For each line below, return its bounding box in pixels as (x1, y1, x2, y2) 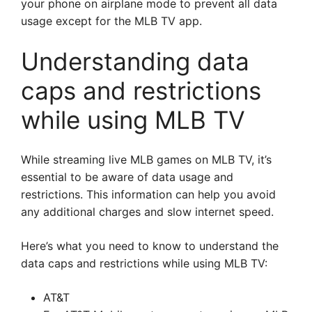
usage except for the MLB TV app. (21, 14, 202, 28)
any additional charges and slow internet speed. (21, 205, 274, 219)
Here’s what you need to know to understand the (21, 239, 279, 253)
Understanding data (21, 47, 249, 76)
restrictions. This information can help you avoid (21, 187, 276, 201)
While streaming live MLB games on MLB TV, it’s (21, 153, 272, 166)
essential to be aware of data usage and (21, 170, 233, 184)
